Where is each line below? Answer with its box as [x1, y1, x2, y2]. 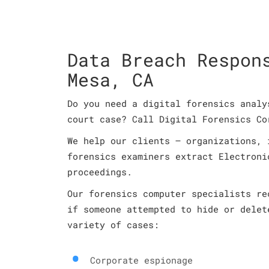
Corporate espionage [90, 254, 193, 266]
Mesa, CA [67, 68, 154, 91]
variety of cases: [67, 219, 159, 231]
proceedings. [67, 166, 132, 178]
